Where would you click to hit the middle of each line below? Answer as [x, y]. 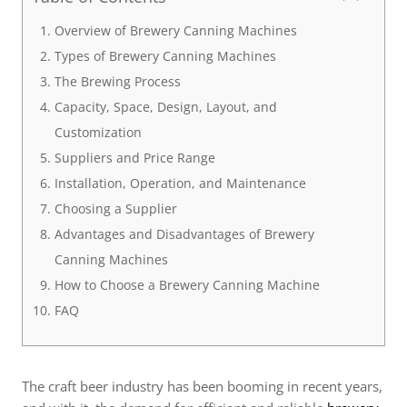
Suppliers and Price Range [134, 158]
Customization [98, 132]
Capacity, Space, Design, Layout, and [165, 107]
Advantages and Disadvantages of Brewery [184, 234]
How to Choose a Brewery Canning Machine [187, 285]
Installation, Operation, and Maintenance [180, 183]
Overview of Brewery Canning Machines [175, 30]
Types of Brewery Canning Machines [165, 56]
